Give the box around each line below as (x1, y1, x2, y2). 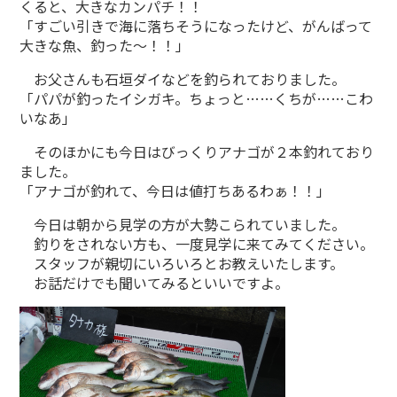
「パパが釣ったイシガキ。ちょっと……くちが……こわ (19, 87, 374, 109)
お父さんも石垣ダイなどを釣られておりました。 (19, 67, 346, 90)
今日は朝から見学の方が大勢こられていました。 (19, 213, 346, 235)
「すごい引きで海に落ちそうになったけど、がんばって (19, 14, 373, 36)
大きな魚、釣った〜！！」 (19, 34, 191, 56)
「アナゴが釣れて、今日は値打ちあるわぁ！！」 (19, 179, 331, 201)
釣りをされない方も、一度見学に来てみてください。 (19, 232, 375, 254)
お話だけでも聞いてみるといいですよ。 (19, 271, 290, 293)
